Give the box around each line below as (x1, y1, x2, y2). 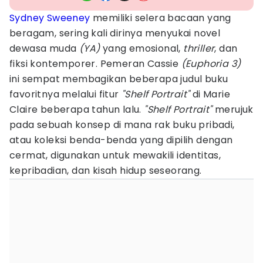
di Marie (192, 87, 231, 101)
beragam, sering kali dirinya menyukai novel (9, 26, 221, 40)
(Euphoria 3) (181, 57, 241, 70)
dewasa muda (9, 42, 79, 55)
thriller (183, 42, 215, 55)
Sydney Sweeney (9, 11, 90, 25)
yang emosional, (100, 42, 184, 55)
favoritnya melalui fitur (9, 87, 122, 101)
